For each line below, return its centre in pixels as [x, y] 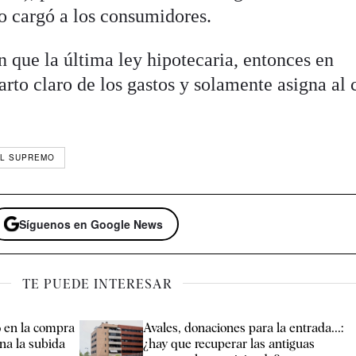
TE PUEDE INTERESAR [97, 284]
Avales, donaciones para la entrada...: [244, 327]
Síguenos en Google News [91, 224]
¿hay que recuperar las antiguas [229, 343]
